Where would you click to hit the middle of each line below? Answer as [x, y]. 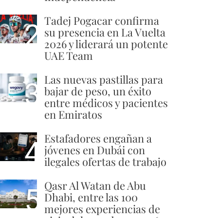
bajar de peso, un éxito [98, 91]
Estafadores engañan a [98, 138]
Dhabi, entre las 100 [91, 197]
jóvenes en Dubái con [95, 150]
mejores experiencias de [102, 209]
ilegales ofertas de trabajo [105, 162]
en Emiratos [73, 115]
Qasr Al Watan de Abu [95, 186]
